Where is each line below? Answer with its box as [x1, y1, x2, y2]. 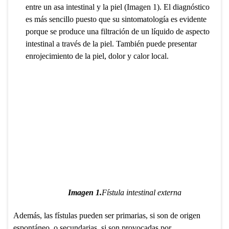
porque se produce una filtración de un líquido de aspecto [25, 27, 210, 36]
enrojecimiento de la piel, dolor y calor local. [25, 52, 169, 61]
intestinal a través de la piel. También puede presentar [25, 39, 197, 49]
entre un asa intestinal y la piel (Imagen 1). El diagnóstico [25, 3, 210, 12]
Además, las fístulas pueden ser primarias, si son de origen [13, 211, 200, 220]
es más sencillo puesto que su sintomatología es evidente [25, 15, 207, 24]
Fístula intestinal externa [102, 188, 181, 197]
